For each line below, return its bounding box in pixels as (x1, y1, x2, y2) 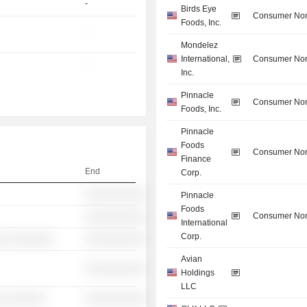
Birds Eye (181, 4, 217, 14)
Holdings (181, 268, 215, 278)
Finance (181, 154, 212, 164)
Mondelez (181, 40, 219, 51)
